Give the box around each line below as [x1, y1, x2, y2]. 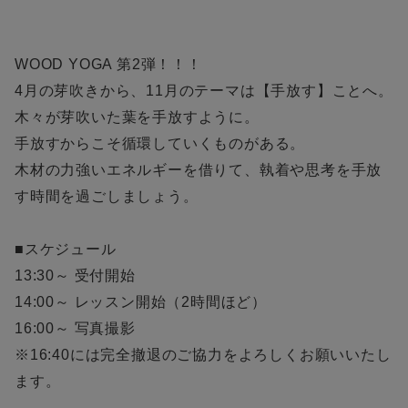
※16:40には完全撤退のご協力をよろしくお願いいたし [15, 347, 392, 363]
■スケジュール [15, 241, 117, 258]
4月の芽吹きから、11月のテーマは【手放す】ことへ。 [15, 83, 393, 99]
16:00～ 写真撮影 [15, 321, 136, 337]
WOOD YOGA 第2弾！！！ [15, 56, 202, 73]
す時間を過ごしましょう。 [15, 189, 199, 205]
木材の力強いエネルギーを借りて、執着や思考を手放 [15, 162, 382, 178]
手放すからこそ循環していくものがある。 [15, 136, 306, 152]
